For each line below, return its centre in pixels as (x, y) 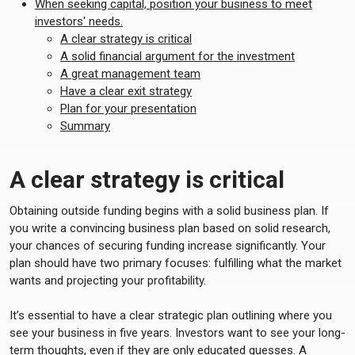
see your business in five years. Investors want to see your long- (177, 333)
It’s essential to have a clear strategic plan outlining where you (171, 315)
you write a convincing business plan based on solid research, (170, 228)
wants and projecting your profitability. (108, 281)
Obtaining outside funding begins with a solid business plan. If (169, 211)
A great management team (130, 74)
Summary (85, 126)
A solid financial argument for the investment (177, 56)
